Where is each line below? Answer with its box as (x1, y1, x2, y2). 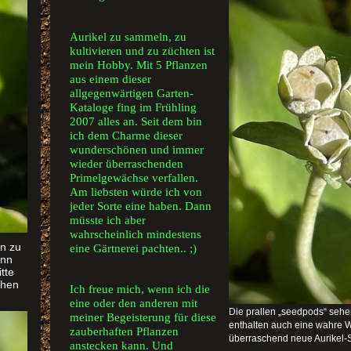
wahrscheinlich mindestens (70, 228, 201, 241)
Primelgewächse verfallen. (70, 172, 198, 184)
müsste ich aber (70, 214, 146, 226)
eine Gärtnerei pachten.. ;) (70, 242, 197, 255)
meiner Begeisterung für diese (70, 311, 216, 324)
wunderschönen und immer (70, 143, 204, 156)
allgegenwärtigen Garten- (70, 87, 194, 100)
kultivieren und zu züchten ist (70, 45, 215, 57)
